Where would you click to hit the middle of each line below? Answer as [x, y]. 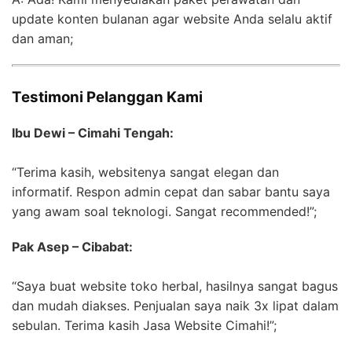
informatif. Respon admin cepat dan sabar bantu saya [171, 192]
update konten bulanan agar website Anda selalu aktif [172, 19]
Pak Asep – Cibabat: [72, 247]
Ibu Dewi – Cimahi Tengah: [93, 133]
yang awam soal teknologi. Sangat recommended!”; [164, 212]
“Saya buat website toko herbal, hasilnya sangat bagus [175, 286]
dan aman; [42, 39]
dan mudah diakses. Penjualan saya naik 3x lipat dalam [175, 306]
